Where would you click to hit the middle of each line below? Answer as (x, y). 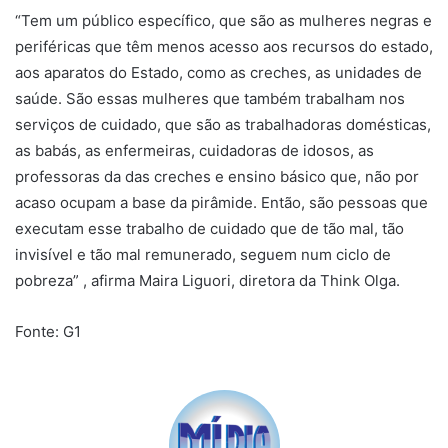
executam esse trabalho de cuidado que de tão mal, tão (209, 229)
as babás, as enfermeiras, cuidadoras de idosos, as (194, 151)
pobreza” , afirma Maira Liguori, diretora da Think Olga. (207, 281)
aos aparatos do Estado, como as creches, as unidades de (218, 73)
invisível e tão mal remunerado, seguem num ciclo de (203, 255)
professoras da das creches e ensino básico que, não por (217, 177)
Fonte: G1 (48, 332)
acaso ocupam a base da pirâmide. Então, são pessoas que (221, 203)
